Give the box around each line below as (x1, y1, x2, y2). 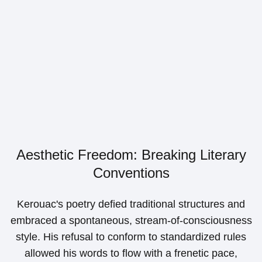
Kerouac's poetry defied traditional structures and (17, 198, 245, 211)
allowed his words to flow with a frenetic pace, (25, 247, 237, 260)
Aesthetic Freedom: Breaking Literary (16, 147, 246, 163)
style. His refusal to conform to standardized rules (16, 231, 246, 243)
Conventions (92, 165, 170, 181)
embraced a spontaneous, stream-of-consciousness (10, 215, 252, 227)
